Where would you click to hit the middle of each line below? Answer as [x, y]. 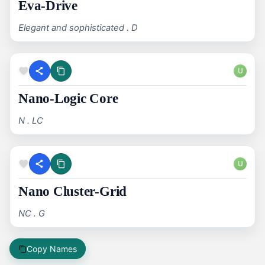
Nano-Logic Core [68, 99]
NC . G [32, 214]
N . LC [31, 121]
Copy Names [52, 249]
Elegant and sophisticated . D [78, 28]
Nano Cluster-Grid [73, 192]
